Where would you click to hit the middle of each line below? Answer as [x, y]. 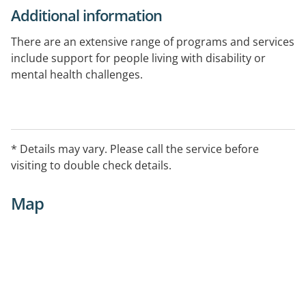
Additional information [86, 15]
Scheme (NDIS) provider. [74, 123]
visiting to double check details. [91, 165]
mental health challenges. [77, 74]
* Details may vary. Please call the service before [135, 149]
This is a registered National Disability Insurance [135, 107]
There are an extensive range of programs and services [153, 41]
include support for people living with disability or [138, 58]
